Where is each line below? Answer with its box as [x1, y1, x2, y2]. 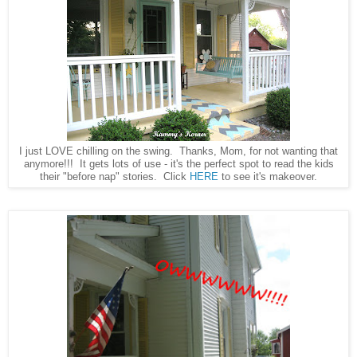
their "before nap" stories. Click [40, 170, 190, 182]
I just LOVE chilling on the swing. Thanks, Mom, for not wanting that [19, 144, 338, 157]
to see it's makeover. [218, 170, 317, 182]
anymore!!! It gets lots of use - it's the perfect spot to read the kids [23, 157, 334, 170]
